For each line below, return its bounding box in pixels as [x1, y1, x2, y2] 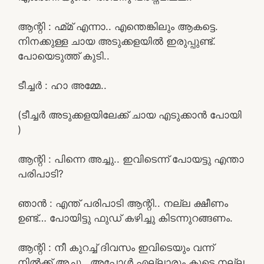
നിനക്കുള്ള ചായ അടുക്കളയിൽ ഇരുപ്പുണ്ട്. [18, 35, 216, 47]
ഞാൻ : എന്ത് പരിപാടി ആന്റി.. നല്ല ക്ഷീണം [18, 197, 228, 209]
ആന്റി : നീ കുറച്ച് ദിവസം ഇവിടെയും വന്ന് [18, 241, 214, 253]
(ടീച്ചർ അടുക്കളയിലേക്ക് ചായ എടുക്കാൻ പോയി [18, 108, 242, 121]
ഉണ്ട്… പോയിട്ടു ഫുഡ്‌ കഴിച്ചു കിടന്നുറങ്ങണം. [18, 212, 233, 224]
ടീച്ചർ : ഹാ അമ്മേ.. [18, 79, 107, 91]
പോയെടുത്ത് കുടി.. [18, 49, 110, 62]
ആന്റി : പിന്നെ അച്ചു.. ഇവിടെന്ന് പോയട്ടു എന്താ [18, 153, 244, 165]
